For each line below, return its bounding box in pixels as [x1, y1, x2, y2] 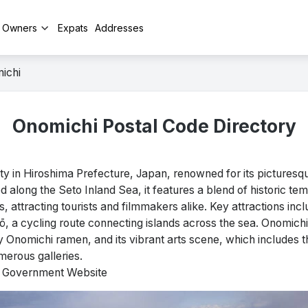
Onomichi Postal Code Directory [12, 115, 296, 137]
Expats [58, 21, 88, 34]
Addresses [95, 21, 144, 34]
